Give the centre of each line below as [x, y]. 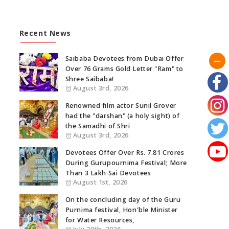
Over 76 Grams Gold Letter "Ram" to [124, 69]
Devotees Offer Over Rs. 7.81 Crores [125, 153]
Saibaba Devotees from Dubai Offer [124, 59]
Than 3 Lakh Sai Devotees [108, 173]
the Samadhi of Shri [98, 126]
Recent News [45, 33]
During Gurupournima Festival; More [126, 163]
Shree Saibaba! [89, 79]
